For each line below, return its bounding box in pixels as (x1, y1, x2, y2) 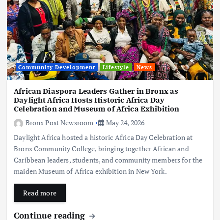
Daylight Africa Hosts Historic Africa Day (14, 95, 165, 105)
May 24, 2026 (104, 117, 145, 127)
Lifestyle (103, 63, 130, 71)
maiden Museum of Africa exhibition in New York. (14, 166, 167, 176)
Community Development (18, 63, 96, 71)
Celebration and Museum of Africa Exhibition (14, 104, 180, 113)
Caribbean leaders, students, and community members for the (14, 155, 203, 165)
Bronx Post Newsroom (25, 117, 94, 127)
